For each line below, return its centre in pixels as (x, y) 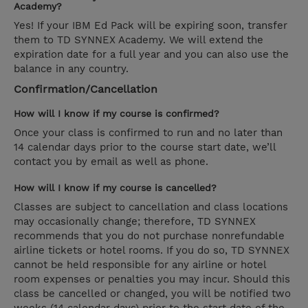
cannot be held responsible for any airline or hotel (140, 265)
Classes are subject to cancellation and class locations (151, 207)
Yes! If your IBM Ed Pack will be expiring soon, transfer (151, 26)
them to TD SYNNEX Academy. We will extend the (139, 40)
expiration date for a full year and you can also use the (151, 55)
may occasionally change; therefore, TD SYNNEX (135, 222)
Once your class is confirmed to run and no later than (148, 133)
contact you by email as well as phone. (111, 162)
